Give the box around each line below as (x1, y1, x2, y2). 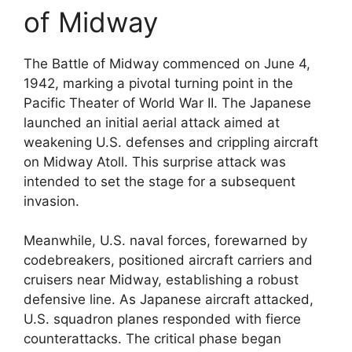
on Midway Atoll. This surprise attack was (24, 153, 286, 170)
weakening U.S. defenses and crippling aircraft (24, 134, 318, 150)
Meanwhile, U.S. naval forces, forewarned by (24, 233, 307, 248)
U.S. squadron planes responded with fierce (24, 311, 301, 327)
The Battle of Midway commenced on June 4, (24, 55, 310, 71)
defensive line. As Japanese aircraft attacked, (24, 291, 313, 307)
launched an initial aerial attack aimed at (24, 114, 280, 130)
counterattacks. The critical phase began (24, 331, 281, 346)
